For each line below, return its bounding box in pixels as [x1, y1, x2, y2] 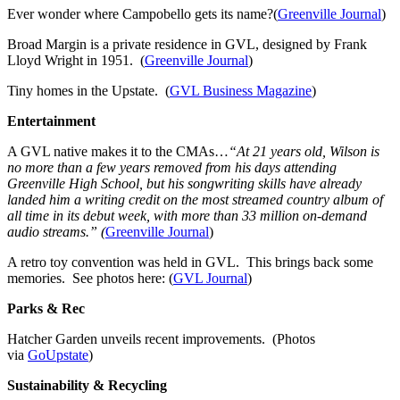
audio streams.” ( [7, 223, 105, 239]
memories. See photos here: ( [7, 270, 173, 286]
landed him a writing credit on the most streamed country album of [7, 191, 383, 207]
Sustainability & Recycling [7, 377, 167, 393]
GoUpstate [28, 346, 88, 362]
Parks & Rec [7, 300, 85, 316]
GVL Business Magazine [170, 82, 312, 98]
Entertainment [7, 112, 96, 129]
